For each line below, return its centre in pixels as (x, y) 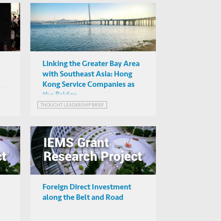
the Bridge (60, 95)
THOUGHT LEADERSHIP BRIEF (72, 105)
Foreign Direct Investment (87, 187)
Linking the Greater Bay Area (91, 64)
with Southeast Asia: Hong (87, 74)
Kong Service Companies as (89, 85)
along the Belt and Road (83, 198)
